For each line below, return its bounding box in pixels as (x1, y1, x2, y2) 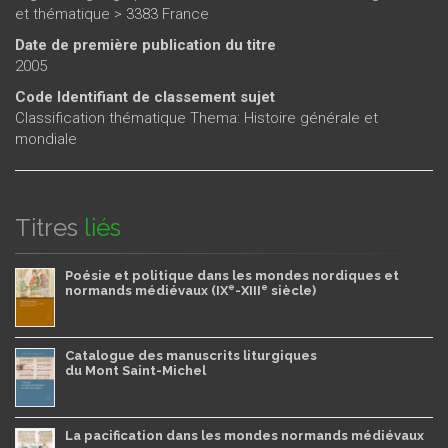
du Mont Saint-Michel (65, 362, 206, 378)
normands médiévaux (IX (65, 282, 228, 298)
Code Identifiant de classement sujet (15, 87, 275, 106)
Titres (15, 212, 78, 242)
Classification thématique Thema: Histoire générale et (15, 108, 378, 127)
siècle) (268, 282, 316, 298)
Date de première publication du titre (15, 35, 276, 54)
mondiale (15, 129, 77, 148)
